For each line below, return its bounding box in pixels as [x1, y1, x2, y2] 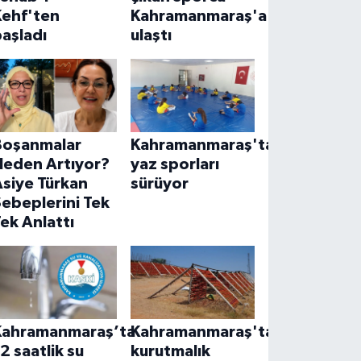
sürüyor [130, 176, 189, 193]
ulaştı [130, 27, 172, 44]
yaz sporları [130, 156, 219, 173]
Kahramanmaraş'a [130, 8, 267, 25]
